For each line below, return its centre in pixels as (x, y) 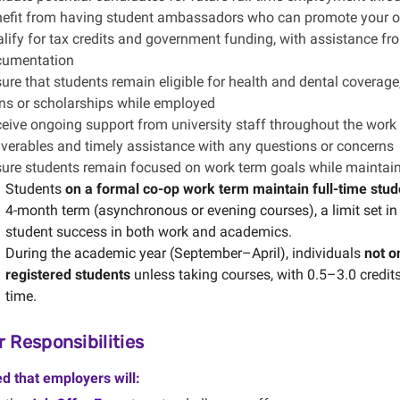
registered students (67, 275)
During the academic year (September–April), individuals (184, 253)
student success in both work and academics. (148, 232)
